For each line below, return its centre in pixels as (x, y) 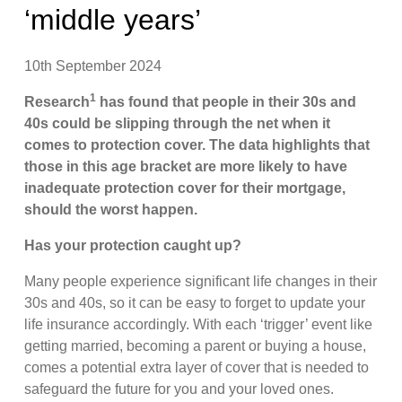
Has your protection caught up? (135, 245)
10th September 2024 (93, 66)
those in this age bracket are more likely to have (186, 166)
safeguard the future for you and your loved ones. (183, 389)
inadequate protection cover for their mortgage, (185, 188)
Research (57, 101)
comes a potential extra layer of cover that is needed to (197, 367)
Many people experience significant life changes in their (201, 281)
